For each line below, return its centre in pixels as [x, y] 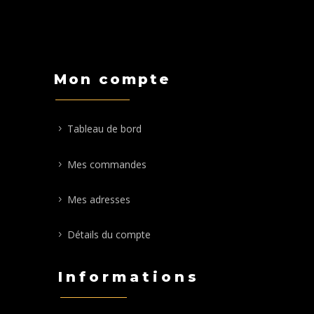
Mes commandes [107, 164]
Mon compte [112, 80]
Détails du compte [109, 234]
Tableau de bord [104, 129]
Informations [129, 277]
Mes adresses [98, 199]
